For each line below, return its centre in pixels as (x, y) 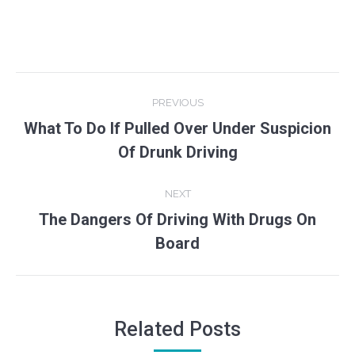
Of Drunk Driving (177, 152)
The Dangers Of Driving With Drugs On (177, 219)
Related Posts (177, 329)
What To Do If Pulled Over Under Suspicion (177, 128)
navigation (79, 124)
